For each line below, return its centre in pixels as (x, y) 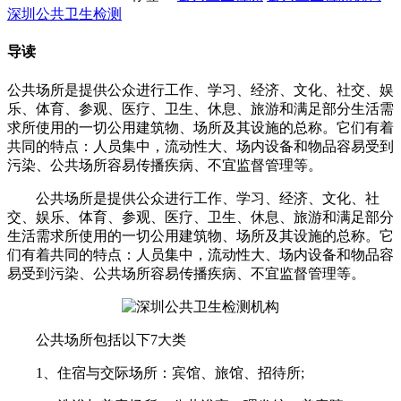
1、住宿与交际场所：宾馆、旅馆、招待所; (156, 372)
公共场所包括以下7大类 (97, 339)
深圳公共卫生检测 (64, 14)
